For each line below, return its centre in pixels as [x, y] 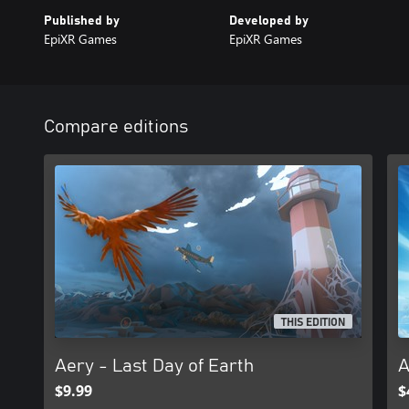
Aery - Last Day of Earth [154, 366]
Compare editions [116, 127]
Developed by [268, 21]
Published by [82, 21]
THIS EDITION [314, 323]
